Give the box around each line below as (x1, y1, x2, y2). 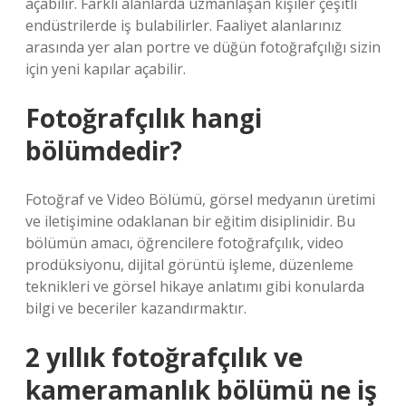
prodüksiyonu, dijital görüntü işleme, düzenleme (25, 255, 353, 275)
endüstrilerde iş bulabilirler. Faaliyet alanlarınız (25, 15, 342, 35)
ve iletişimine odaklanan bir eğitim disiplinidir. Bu (25, 211, 355, 231)
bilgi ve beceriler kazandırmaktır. (25, 298, 246, 318)
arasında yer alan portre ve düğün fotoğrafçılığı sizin (25, 37, 381, 57)
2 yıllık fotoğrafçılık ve (25, 340, 303, 374)
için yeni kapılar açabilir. (25, 59, 186, 79)
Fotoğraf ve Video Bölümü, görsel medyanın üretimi (25, 189, 375, 209)
